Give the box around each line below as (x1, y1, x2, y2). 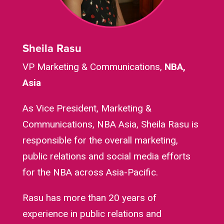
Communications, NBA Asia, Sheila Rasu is (22, 118, 198, 130)
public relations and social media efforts (22, 150, 190, 162)
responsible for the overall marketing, (22, 134, 178, 146)
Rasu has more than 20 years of (22, 191, 156, 203)
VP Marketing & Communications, (22, 60, 164, 72)
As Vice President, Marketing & (22, 102, 151, 114)
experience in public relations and (22, 207, 161, 219)
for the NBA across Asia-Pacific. (22, 166, 158, 178)
